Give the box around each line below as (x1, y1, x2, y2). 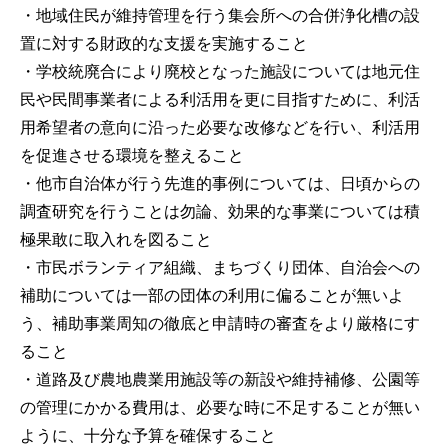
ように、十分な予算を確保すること (20, 426, 276, 444)
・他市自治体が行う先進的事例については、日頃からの (20, 174, 420, 192)
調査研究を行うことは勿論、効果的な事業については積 (20, 202, 420, 220)
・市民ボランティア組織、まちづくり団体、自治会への (20, 258, 420, 276)
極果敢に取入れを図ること (20, 230, 212, 248)
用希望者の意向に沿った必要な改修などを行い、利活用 (20, 118, 420, 136)
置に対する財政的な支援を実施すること (20, 34, 308, 52)
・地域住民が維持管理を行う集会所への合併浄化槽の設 (20, 6, 420, 24)
